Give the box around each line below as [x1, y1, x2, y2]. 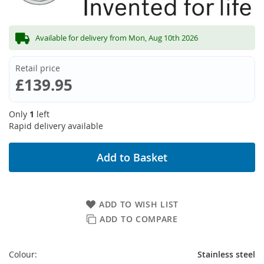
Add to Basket [97, 150, 167, 164]
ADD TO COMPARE [100, 213, 178, 225]
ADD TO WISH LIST [98, 199, 179, 210]
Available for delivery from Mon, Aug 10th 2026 [35, 32, 198, 43]
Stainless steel [197, 249, 255, 260]
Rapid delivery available [9, 120, 103, 131]
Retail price [15, 62, 60, 74]
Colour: [9, 249, 37, 260]
